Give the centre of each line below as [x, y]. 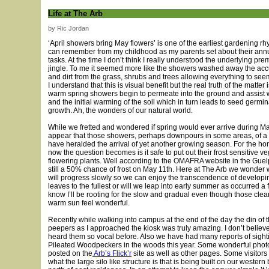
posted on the [70, 253]
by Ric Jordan [68, 28]
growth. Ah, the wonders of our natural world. [120, 110]
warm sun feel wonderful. [89, 203]
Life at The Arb [75, 14]
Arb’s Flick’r [112, 253]
